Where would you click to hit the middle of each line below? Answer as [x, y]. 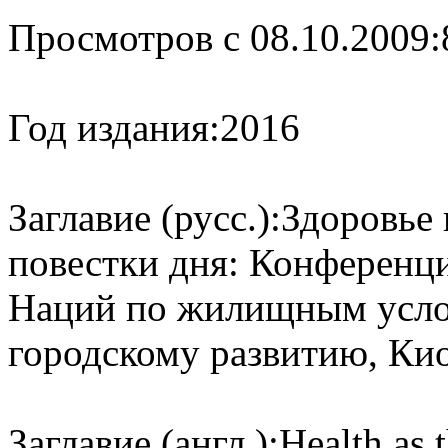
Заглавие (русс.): [144, 217]
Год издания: [114, 127]
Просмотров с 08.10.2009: [224, 37]
